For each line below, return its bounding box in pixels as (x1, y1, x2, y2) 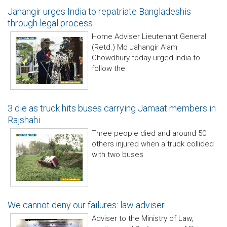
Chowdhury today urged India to (92, 53, 200, 62)
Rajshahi (8, 115, 40, 125)
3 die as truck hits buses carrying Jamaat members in (8, 103, 216, 113)
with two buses (92, 150, 143, 159)
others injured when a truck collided (92, 139, 214, 148)
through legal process (8, 18, 93, 28)
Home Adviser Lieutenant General (92, 32, 206, 41)
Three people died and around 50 (92, 129, 206, 138)
